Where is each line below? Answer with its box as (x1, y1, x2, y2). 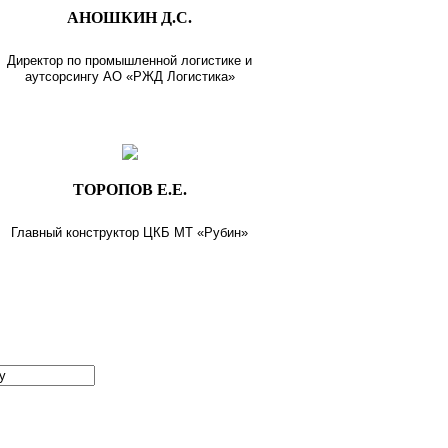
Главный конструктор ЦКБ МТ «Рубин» (11, 224, 249, 240)
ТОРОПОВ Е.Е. (72, 180, 187, 198)
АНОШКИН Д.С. (67, 8, 193, 26)
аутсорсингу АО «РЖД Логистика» (24, 68, 235, 84)
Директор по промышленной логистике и (7, 52, 253, 68)
